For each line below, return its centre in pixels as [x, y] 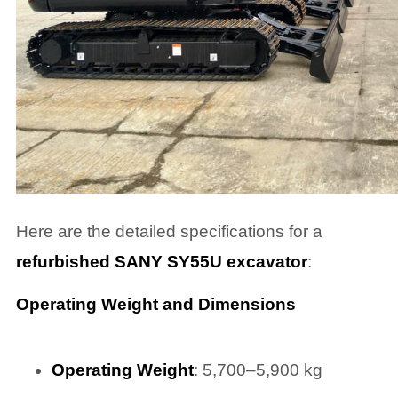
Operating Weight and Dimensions [155, 305]
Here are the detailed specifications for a [169, 231]
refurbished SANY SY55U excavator [161, 261]
